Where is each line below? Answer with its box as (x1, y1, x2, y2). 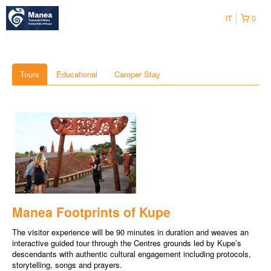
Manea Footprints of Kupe (12, 203, 171, 221)
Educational (56, 68, 97, 80)
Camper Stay (114, 68, 160, 80)
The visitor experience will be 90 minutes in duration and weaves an (12, 226, 249, 238)
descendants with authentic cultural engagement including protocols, (12, 248, 251, 260)
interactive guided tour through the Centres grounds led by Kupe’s (12, 237, 241, 249)
